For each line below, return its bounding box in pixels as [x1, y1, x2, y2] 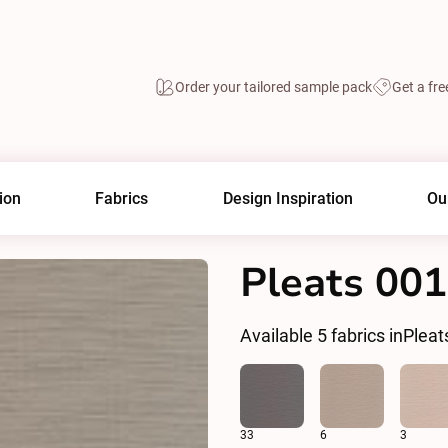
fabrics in [327, 325, 403, 346]
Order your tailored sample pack [175, 78, 372, 95]
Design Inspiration [222, 189, 353, 208]
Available [240, 325, 317, 346]
